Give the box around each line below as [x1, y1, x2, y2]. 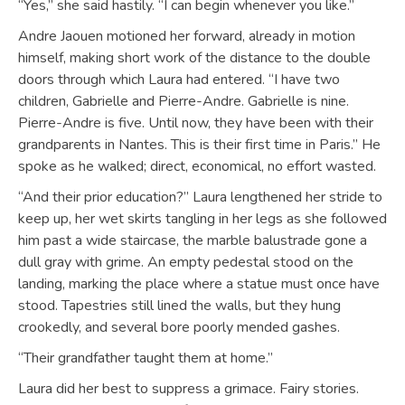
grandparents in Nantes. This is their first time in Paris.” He [18, 135, 381, 155]
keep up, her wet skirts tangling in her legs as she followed [18, 209, 387, 229]
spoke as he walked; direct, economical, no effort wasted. [18, 156, 376, 176]
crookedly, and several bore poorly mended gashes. [18, 317, 340, 337]
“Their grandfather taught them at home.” [18, 348, 273, 368]
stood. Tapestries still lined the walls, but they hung [18, 296, 341, 316]
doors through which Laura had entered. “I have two [18, 70, 340, 89]
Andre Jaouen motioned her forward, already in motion [18, 26, 355, 46]
